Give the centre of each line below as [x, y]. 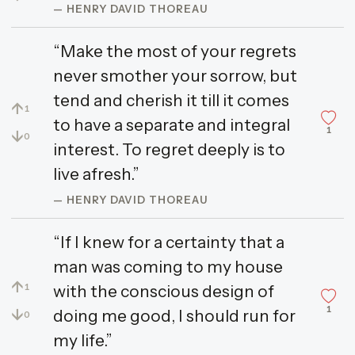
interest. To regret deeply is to [169, 150]
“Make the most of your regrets [174, 52]
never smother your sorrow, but [175, 76]
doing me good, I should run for [174, 316]
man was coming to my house [168, 267]
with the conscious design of [163, 292]
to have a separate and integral [171, 125]
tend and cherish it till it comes [171, 101]
